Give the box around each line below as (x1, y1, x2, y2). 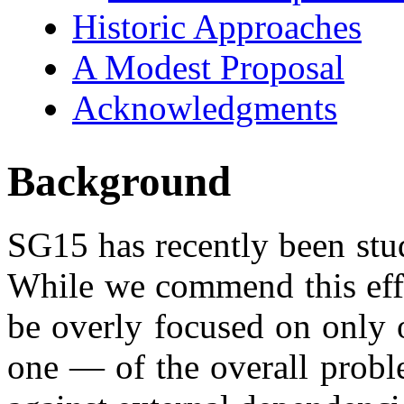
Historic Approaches (72, 6, 362, 46)
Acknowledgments (72, 87, 337, 127)
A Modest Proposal (72, 47, 344, 87)
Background (7, 157, 231, 205)
